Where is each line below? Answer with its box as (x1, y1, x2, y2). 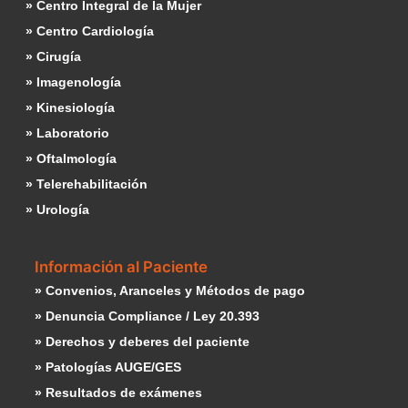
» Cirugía (25, 49, 81, 65)
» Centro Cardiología (25, 24, 154, 39)
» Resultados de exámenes (35, 385, 202, 401)
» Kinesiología (25, 100, 115, 116)
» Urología (25, 202, 89, 218)
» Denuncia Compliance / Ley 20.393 (35, 309, 260, 324)
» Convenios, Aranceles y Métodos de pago (35, 283, 305, 299)
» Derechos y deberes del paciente (35, 334, 250, 350)
